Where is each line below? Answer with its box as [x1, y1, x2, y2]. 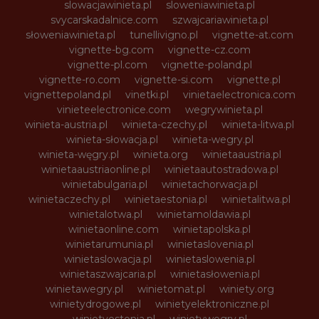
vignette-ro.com [38, 73, 120, 86]
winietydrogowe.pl [50, 297, 141, 310]
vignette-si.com [134, 73, 213, 86]
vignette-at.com [212, 28, 293, 41]
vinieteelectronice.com [56, 103, 171, 116]
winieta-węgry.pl [38, 147, 119, 161]
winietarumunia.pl [66, 237, 153, 251]
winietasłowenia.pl [169, 267, 260, 281]
